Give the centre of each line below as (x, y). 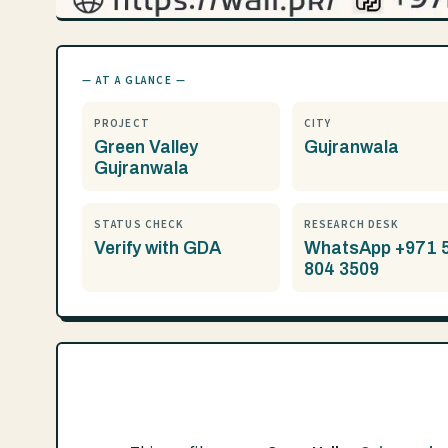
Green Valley (146, 147)
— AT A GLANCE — (134, 80)
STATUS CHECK (139, 224)
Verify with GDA (157, 248)
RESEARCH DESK (352, 224)
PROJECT (122, 123)
